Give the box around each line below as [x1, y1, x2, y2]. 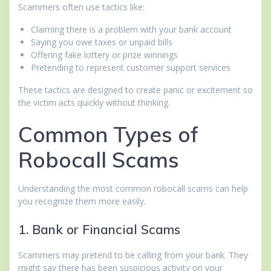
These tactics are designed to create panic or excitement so [18, 84, 253, 96]
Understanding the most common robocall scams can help [18, 183, 248, 195]
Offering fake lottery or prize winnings [31, 49, 178, 61]
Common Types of [18, 121, 198, 148]
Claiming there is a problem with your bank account [31, 24, 232, 36]
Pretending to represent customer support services [31, 62, 230, 74]
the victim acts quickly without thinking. [18, 97, 170, 109]
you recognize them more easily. [18, 195, 146, 207]
